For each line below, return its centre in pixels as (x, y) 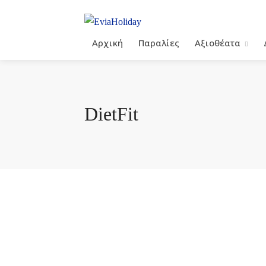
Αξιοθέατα (218, 42)
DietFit (111, 114)
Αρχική (107, 42)
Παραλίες (159, 42)
